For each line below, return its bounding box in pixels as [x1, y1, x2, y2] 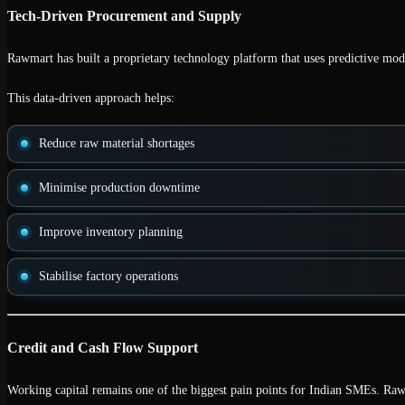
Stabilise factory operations [39, 269, 178, 284]
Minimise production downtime [39, 181, 200, 195]
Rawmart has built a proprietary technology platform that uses [7, 52, 328, 66]
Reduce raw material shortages [39, 137, 194, 151]
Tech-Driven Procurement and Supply [7, 6, 241, 24]
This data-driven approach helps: [7, 91, 174, 106]
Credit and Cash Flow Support [7, 339, 198, 357]
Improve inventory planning [39, 225, 183, 240]
